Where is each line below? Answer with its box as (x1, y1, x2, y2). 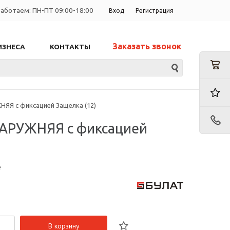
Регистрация (136, 7, 174, 14)
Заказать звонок (112, 42, 181, 51)
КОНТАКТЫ (49, 43, 90, 51)
